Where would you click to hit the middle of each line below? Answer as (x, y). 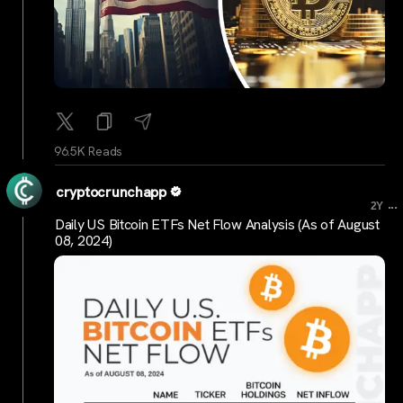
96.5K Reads (89, 151)
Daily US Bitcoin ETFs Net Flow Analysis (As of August (217, 225)
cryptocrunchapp (111, 192)
